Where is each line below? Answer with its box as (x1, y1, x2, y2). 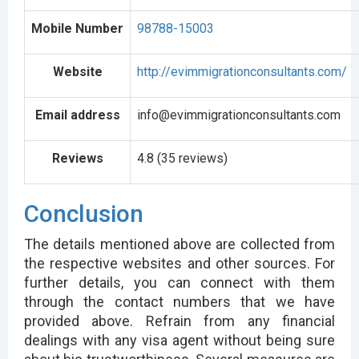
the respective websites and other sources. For (24, 254, 335, 272)
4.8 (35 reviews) (137, 150, 228, 166)
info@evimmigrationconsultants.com (137, 107, 341, 123)
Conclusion (24, 199, 143, 228)
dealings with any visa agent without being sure (24, 331, 335, 349)
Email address (34, 107, 120, 123)
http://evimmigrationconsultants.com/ (137, 63, 347, 79)
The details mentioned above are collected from (24, 235, 335, 252)
